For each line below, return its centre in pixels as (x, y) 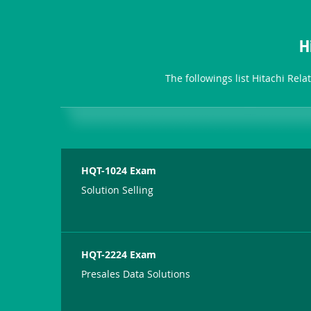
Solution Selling (118, 190)
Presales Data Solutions (136, 274)
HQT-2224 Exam (119, 254)
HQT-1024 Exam (119, 170)
